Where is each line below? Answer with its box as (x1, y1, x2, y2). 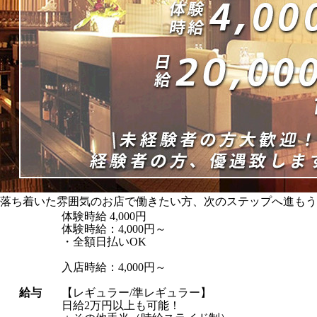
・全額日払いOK (62, 236, 146, 248)
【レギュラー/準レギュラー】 (62, 287, 212, 299)
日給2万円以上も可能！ (62, 299, 180, 311)
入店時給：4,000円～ (62, 261, 166, 273)
